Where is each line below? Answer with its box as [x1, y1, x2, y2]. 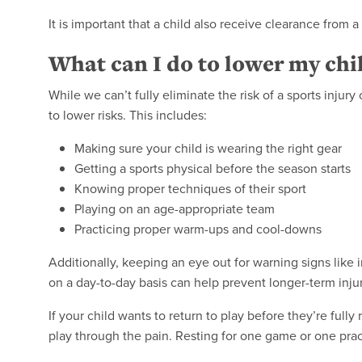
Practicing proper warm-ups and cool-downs [74, 220, 322, 238]
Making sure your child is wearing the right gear [74, 139, 342, 158]
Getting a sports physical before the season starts [74, 159, 351, 178]
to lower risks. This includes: [48, 106, 207, 124]
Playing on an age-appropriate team [74, 200, 275, 218]
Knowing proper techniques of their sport [74, 179, 306, 198]
